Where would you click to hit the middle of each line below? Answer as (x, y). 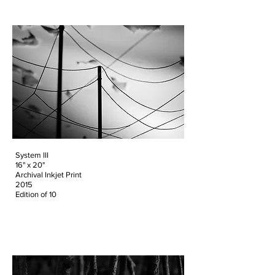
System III (32, 155)
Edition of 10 (36, 194)
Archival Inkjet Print (48, 175)
